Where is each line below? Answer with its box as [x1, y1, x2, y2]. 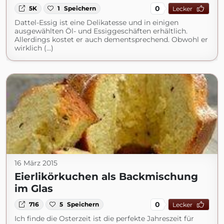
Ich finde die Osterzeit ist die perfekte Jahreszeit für [14, 214, 194, 223]
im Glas [14, 182, 53, 194]
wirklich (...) [14, 43, 53, 52]
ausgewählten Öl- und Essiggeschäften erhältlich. [14, 26, 187, 35]
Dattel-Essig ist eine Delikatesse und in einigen [14, 18, 178, 27]
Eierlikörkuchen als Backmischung [14, 170, 198, 182]
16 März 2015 [14, 158, 57, 167]
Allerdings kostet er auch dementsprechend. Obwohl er [14, 35, 208, 44]
